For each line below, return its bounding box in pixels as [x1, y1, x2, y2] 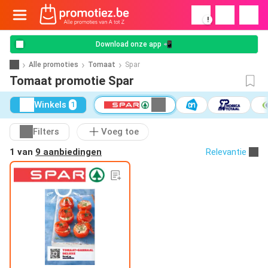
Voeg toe [101, 126, 139, 138]
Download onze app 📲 [96, 40, 172, 48]
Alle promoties [29, 60, 78, 69]
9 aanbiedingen [35, 146, 102, 157]
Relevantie [206, 146, 246, 157]
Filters [33, 126, 59, 138]
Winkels [34, 99, 66, 111]
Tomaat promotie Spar [10, 74, 134, 88]
